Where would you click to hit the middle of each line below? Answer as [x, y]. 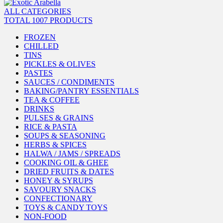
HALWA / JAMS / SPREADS [72, 154]
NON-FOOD [45, 216]
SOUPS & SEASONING [65, 136]
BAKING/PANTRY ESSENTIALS [81, 91]
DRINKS [39, 109]
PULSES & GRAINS [59, 118]
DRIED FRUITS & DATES [69, 171]
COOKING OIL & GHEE [66, 163]
